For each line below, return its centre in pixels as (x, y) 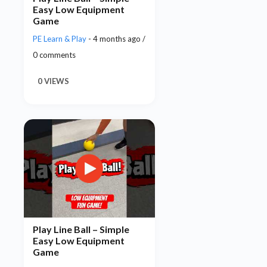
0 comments (54, 55)
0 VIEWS (53, 81)
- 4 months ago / (117, 39)
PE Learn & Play (60, 39)
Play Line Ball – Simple (81, 229)
